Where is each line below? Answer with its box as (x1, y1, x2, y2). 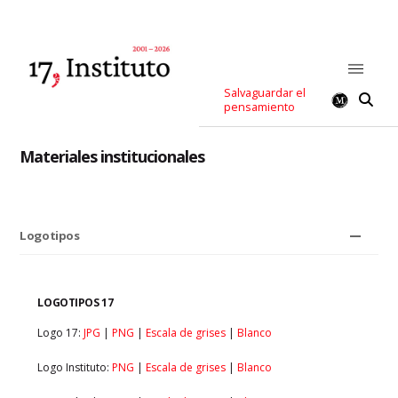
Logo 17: (37, 324, 84, 340)
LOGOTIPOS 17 (37, 294, 114, 310)
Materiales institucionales (20, 145, 205, 167)
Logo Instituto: (37, 359, 113, 375)
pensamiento (224, 99, 296, 115)
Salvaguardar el (224, 85, 306, 100)
